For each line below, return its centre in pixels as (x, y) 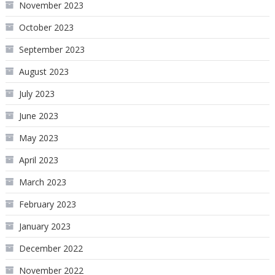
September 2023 (52, 50)
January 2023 (45, 227)
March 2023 (42, 182)
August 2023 (44, 72)
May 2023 (38, 138)
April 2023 (38, 160)
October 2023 (46, 28)
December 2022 (51, 249)
